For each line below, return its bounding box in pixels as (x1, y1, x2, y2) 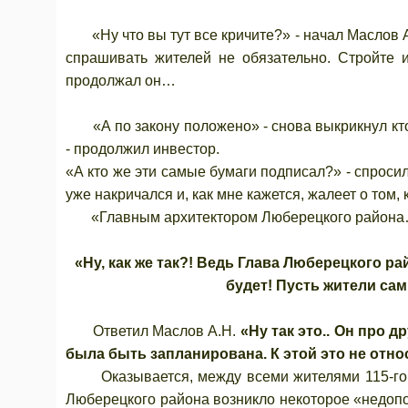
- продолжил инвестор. (66, 141, 219, 157)
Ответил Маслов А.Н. (66, 323, 240, 339)
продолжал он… (66, 73, 176, 88)
